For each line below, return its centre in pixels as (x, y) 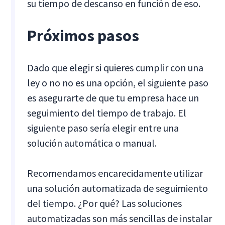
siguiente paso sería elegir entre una (103, 128)
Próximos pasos (83, 35)
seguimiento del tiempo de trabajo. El (107, 113)
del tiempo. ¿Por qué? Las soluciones (105, 203)
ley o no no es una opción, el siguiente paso (118, 82)
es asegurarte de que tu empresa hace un (113, 97)
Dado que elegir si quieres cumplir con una (116, 67)
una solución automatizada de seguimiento (118, 188)
